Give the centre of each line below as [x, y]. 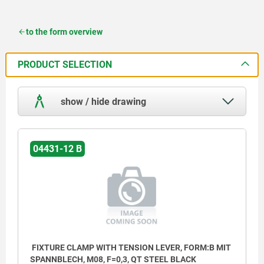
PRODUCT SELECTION [65, 64]
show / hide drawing [102, 101]
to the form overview [64, 32]
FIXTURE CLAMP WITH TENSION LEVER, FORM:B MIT [131, 247]
